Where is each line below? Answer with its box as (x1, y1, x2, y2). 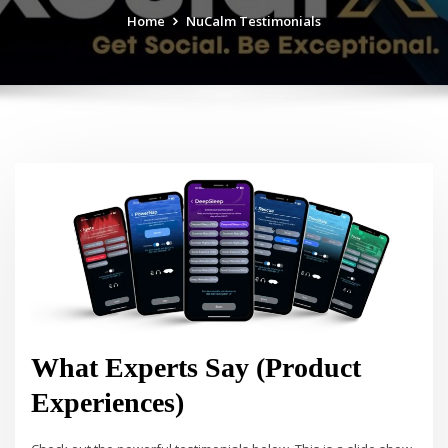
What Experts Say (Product (31, 351, 362, 383)
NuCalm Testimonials (186, 11, 322, 30)
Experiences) (31, 386, 185, 418)
